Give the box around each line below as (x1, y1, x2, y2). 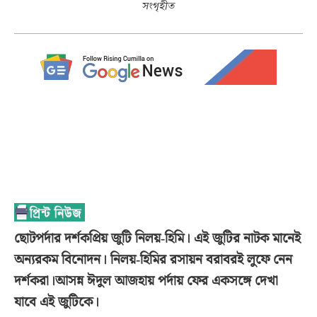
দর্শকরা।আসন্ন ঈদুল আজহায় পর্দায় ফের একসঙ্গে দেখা (14, 272, 278, 288)
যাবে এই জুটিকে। (14, 294, 99, 309)
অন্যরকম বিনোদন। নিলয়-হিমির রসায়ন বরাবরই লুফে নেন (14, 251, 292, 267)
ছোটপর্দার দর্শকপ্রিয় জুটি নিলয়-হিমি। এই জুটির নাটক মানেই (14, 230, 301, 246)
